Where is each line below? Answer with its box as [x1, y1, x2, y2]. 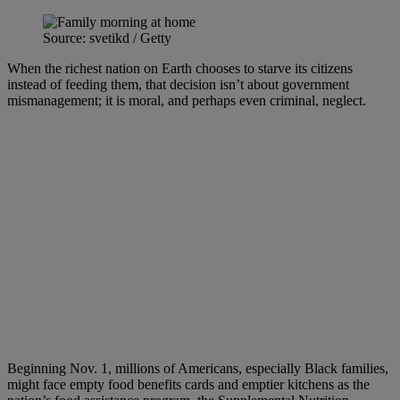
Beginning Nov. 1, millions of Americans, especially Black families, [7, 360, 388, 376]
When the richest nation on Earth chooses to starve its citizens [7, 60, 353, 76]
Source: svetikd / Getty [43, 29, 171, 46]
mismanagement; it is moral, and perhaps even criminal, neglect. [7, 92, 366, 108]
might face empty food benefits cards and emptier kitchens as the [7, 376, 370, 392]
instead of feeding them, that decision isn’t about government [7, 76, 349, 92]
